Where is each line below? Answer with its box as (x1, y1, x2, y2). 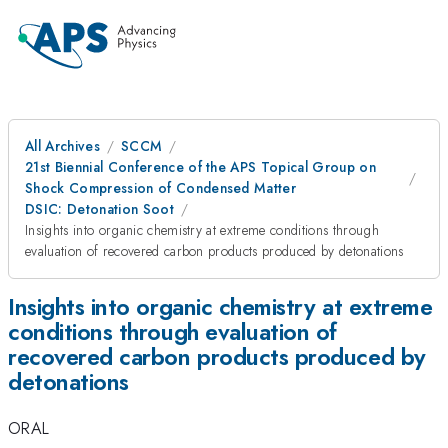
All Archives (25, 136, 100, 156)
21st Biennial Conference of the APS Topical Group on (25, 157, 377, 177)
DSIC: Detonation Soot (25, 199, 174, 219)
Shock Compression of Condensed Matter (25, 178, 297, 198)
